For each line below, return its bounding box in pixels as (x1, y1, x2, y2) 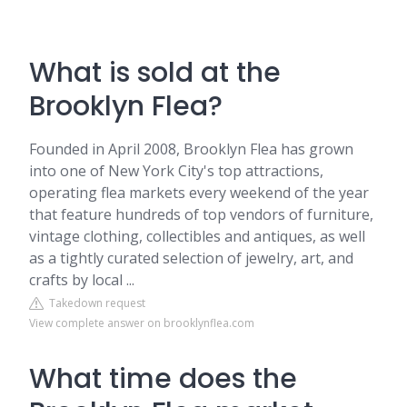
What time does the (29, 360, 297, 398)
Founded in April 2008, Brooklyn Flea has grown (29, 139, 353, 159)
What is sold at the (29, 54, 281, 92)
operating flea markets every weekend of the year (29, 183, 369, 203)
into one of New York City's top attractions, (29, 161, 323, 181)
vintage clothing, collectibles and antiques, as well (29, 226, 365, 246)
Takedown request (44, 295, 145, 311)
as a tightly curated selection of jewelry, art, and (29, 248, 353, 268)
